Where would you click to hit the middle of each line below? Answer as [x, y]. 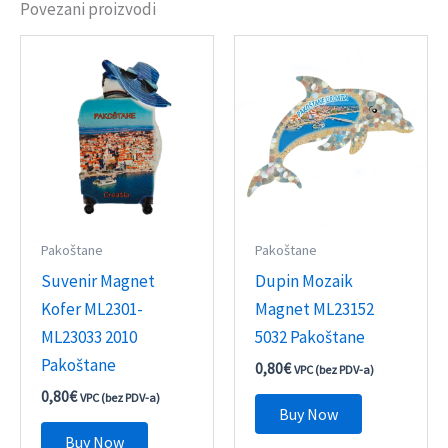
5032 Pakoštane [310, 336]
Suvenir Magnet [98, 280]
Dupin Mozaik [304, 280]
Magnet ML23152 [315, 308]
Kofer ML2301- [92, 308]
